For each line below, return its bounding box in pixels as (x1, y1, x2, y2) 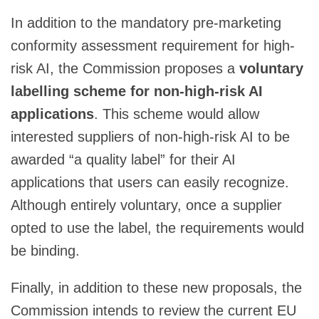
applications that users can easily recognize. (11, 174, 293, 190)
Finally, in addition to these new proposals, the (11, 279, 302, 296)
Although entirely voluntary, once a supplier (11, 197, 282, 213)
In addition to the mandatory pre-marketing (11, 14, 281, 31)
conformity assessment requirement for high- (11, 37, 295, 53)
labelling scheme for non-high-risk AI (11, 83, 263, 99)
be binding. (11, 242, 80, 258)
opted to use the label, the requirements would (11, 219, 304, 236)
